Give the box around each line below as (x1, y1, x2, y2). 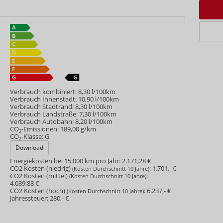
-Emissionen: (21, 125, 59, 134)
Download (15, 143, 44, 152)
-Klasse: (21, 132, 44, 141)
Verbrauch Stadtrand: (10, 103, 74, 111)
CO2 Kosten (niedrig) (10, 164, 73, 173)
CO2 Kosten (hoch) (10, 186, 67, 195)
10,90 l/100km (78, 95, 119, 104)
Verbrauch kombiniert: (10, 88, 77, 97)
